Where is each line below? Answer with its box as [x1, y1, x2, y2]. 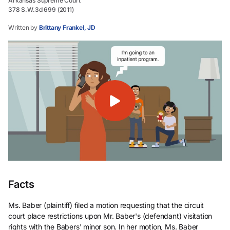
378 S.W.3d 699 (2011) [8, 6, 74, 13]
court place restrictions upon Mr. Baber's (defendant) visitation [8, 211, 213, 220]
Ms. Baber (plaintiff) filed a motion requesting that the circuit [8, 200, 204, 209]
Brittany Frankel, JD [39, 24, 95, 31]
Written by [8, 24, 38, 31]
